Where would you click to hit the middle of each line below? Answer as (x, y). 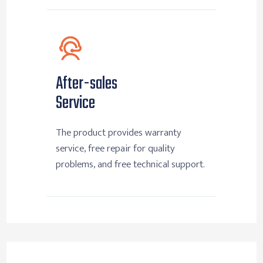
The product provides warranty (119, 133)
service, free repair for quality (115, 149)
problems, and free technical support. (130, 165)
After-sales (87, 84)
